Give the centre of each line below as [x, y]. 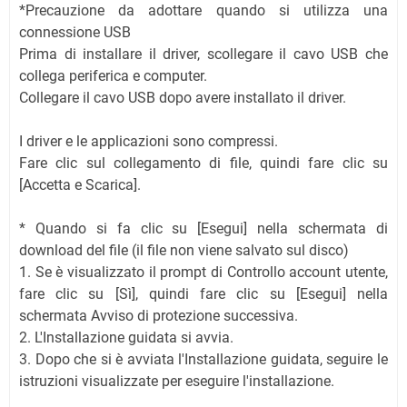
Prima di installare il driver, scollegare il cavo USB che [203, 54]
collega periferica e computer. [113, 75]
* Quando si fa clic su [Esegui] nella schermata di [203, 228]
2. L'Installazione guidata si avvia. [126, 337]
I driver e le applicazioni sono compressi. [149, 141]
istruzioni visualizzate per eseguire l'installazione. [177, 381]
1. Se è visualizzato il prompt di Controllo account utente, [203, 272]
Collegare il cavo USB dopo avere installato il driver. [183, 97]
